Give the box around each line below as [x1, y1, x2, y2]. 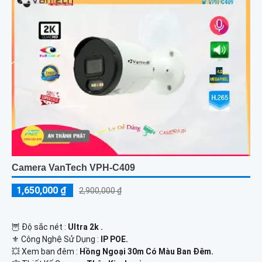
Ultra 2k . [68, 222, 103, 232]
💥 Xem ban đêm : [12, 246, 80, 256]
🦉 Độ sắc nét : [12, 222, 68, 232]
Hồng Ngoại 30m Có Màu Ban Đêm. [80, 246, 213, 256]
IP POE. [101, 234, 128, 244]
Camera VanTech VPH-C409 [12, 162, 135, 173]
